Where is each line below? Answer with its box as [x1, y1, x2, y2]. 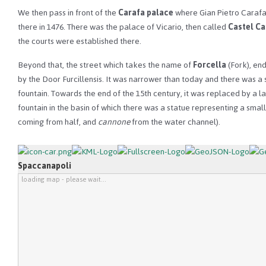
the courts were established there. [18, 33, 141, 49]
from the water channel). [130, 113, 220, 130]
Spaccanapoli [18, 157, 71, 174]
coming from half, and [18, 113, 98, 130]
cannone [98, 113, 130, 130]
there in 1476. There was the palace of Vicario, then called [18, 18, 228, 35]
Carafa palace [118, 4, 173, 21]
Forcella [193, 56, 226, 73]
